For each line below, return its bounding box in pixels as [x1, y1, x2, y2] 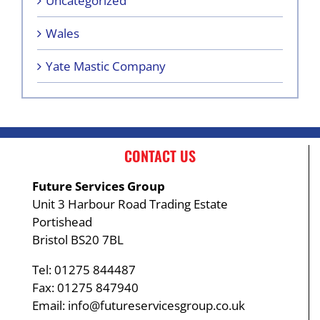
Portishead [32, 213, 92, 230]
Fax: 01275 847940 [32, 279, 139, 296]
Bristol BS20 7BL [32, 231, 124, 248]
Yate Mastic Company [46, 57, 166, 74]
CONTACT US [124, 144, 196, 166]
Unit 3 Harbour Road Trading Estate [32, 195, 228, 212]
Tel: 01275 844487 [32, 261, 136, 278]
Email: [32, 296, 68, 314]
